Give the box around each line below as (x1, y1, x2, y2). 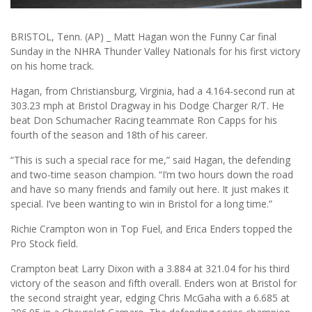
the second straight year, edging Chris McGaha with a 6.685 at (10, 291, 290, 305)
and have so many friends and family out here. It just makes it (10, 182, 289, 196)
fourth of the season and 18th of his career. (10, 128, 208, 142)
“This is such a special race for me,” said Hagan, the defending (10, 153, 290, 167)
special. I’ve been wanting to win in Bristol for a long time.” (10, 197, 272, 211)
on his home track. (10, 59, 94, 73)
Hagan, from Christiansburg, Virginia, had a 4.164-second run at (10, 84, 295, 98)
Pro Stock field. (10, 237, 78, 251)
